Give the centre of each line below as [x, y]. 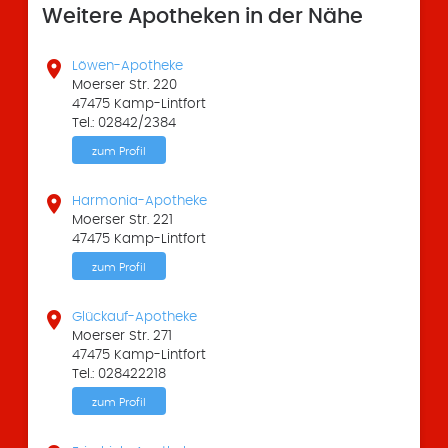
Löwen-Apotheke [128, 66]
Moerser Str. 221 [123, 220]
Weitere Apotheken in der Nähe [202, 16]
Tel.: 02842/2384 [124, 123]
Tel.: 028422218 [119, 374]
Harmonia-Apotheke [140, 201]
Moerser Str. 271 [122, 336]
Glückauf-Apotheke [135, 317]
